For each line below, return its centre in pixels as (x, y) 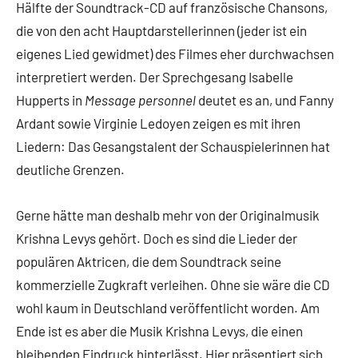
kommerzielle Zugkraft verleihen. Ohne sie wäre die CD (173, 284)
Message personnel (140, 100)
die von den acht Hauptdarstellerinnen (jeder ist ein (161, 30)
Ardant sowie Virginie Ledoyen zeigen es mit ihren (158, 123)
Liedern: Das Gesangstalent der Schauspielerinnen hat (173, 146)
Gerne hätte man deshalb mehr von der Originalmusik (168, 215)
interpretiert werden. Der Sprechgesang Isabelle (155, 77)
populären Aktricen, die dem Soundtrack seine (149, 261)
